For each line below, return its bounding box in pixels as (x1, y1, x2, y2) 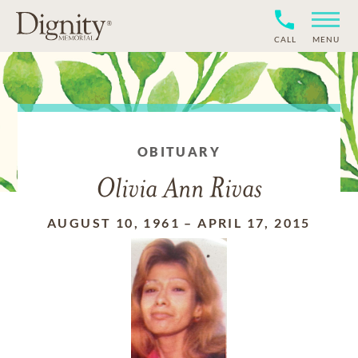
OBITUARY (137, 144, 221, 159)
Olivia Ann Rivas (96, 177, 262, 205)
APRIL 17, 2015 (197, 215, 311, 230)
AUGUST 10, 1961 (47, 215, 181, 230)
